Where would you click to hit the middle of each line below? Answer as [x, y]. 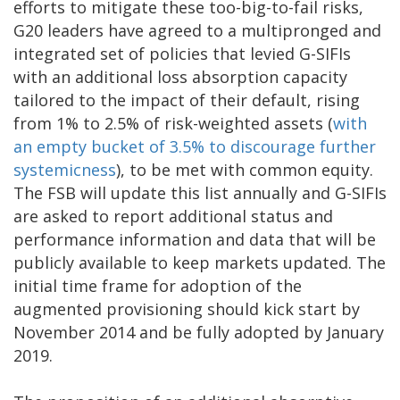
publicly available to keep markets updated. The [200, 262]
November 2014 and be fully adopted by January [199, 332]
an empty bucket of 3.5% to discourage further [195, 146]
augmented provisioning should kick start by [187, 308]
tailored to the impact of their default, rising [187, 100]
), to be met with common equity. [245, 169]
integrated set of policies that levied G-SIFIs [182, 53]
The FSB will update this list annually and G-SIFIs [200, 192]
